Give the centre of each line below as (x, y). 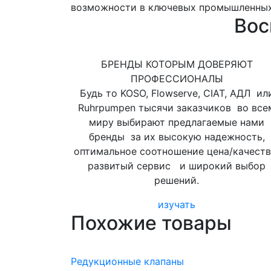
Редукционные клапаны (127, 261)
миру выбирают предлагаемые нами (177, 122)
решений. (177, 180)
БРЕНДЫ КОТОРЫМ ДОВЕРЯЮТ (177, 64)
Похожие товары (151, 223)
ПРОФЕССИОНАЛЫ (177, 79)
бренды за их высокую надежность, (177, 137)
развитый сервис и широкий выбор (177, 166)
